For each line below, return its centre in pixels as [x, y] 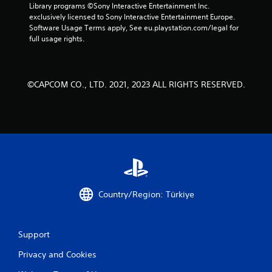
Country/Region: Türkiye [146, 194]
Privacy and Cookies [57, 254]
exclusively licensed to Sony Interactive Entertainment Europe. [132, 17]
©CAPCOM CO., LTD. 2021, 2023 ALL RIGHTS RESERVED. [136, 84]
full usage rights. [57, 39]
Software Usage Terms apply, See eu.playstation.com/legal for [134, 28]
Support [34, 234]
